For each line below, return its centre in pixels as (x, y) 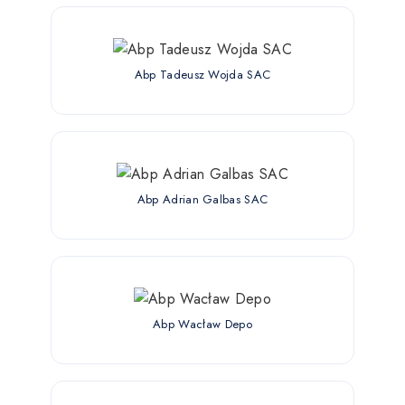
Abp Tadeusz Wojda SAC (202, 74)
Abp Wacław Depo (202, 324)
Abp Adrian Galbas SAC (202, 199)
